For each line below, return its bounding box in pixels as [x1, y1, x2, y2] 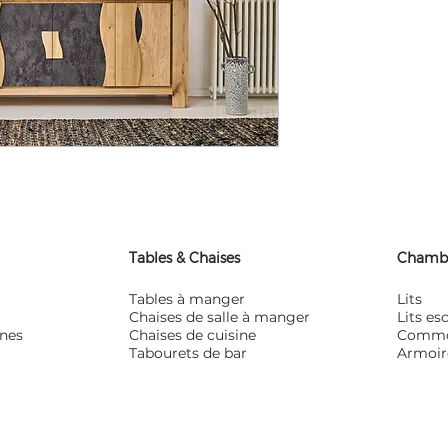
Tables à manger [128, 290, 245, 308]
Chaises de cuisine [128, 326, 256, 344]
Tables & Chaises [128, 249, 240, 266]
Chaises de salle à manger [128, 308, 310, 326]
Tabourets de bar [128, 344, 247, 362]
